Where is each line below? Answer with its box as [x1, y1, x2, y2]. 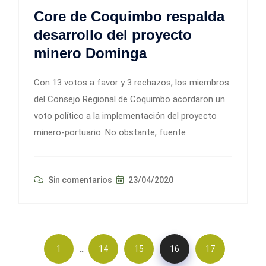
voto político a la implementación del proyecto [34, 110, 217, 122]
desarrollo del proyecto [34, 27, 192, 43]
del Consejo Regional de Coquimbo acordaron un [34, 94, 225, 105]
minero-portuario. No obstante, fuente [34, 127, 186, 138]
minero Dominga [34, 45, 147, 62]
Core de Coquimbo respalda [34, 8, 224, 25]
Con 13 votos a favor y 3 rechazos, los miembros [34, 77, 229, 88]
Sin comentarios [46, 175, 112, 185]
